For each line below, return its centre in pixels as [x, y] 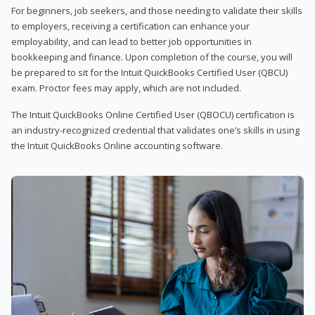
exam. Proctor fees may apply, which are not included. [126, 88]
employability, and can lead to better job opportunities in [131, 41]
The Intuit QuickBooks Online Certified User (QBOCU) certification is [153, 114]
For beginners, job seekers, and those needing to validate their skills [157, 10]
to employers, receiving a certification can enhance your [130, 26]
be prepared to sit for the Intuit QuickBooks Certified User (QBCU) [149, 72]
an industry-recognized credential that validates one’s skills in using [155, 130]
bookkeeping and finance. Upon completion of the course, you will [152, 57]
